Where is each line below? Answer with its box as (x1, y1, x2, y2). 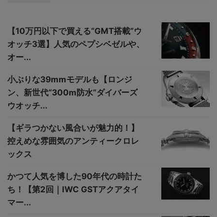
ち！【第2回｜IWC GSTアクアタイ (7, 184, 139, 194)
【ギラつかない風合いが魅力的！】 (7, 123, 139, 133)
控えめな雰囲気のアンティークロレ (7, 136, 139, 146)
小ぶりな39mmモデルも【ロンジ (7, 74, 132, 84)
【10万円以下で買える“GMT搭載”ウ (7, 26, 142, 36)
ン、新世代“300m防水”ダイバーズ (7, 87, 138, 97)
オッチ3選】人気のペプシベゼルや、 (7, 39, 144, 49)
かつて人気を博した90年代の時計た (7, 171, 142, 181)
